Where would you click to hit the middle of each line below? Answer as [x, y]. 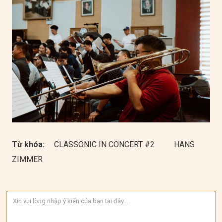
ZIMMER [27, 159]
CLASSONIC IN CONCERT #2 [105, 144]
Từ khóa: [29, 144]
